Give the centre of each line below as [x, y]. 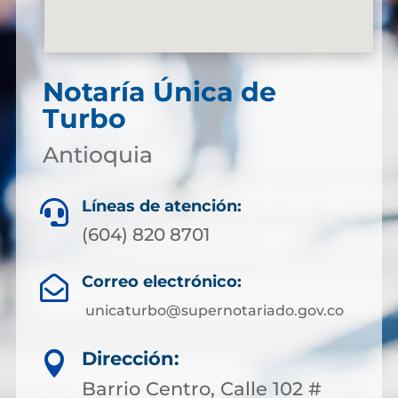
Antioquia [97, 155]
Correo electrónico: [161, 282]
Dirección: [131, 358]
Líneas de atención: [162, 206]
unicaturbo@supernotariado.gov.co [212, 310]
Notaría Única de [159, 92]
